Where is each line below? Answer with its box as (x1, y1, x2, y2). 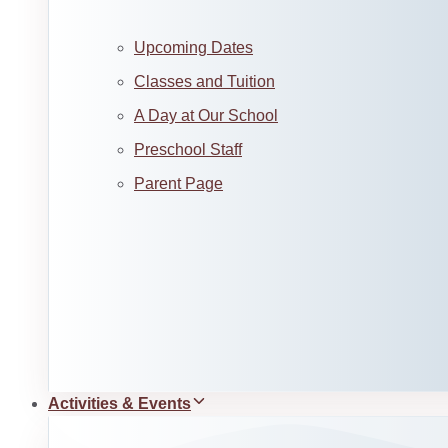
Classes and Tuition (134, 73, 275, 90)
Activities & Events (48, 395, 191, 412)
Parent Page (134, 175, 223, 192)
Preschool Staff (134, 141, 242, 158)
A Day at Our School (134, 107, 278, 124)
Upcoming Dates (134, 39, 253, 56)
